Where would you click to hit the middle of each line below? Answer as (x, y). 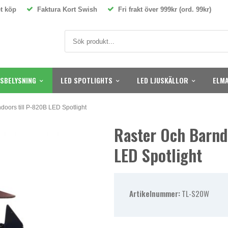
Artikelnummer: (155, 193)
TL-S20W (195, 193)
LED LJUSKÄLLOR (163, 80)
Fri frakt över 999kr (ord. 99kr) (163, 9)
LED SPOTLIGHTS (87, 80)
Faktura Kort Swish (65, 9)
